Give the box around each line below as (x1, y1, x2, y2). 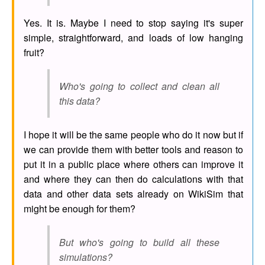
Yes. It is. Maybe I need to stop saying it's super (24, 16, 243, 30)
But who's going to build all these (59, 235, 219, 250)
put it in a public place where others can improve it (24, 157, 243, 172)
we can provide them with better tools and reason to (24, 143, 243, 157)
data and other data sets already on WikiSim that (24, 187, 243, 201)
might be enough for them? (24, 202, 135, 216)
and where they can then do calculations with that (24, 172, 243, 186)
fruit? (24, 46, 44, 60)
